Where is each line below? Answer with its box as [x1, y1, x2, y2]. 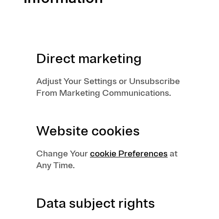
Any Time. [36, 160, 75, 171]
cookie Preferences [90, 148, 168, 159]
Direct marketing [36, 50, 142, 67]
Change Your [36, 148, 90, 159]
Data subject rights [36, 195, 155, 212]
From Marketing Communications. [36, 88, 171, 98]
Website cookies [36, 122, 140, 139]
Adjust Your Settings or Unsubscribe [36, 76, 180, 87]
